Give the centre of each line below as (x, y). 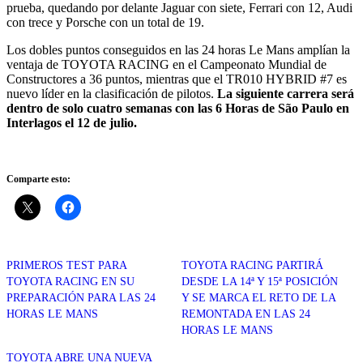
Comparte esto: (38, 179)
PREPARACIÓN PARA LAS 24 (81, 297)
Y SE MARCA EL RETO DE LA (258, 297)
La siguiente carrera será (284, 93)
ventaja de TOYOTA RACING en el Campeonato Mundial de (167, 64)
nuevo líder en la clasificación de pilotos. (110, 93)
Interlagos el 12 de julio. (72, 122)
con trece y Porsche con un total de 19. (105, 22)
